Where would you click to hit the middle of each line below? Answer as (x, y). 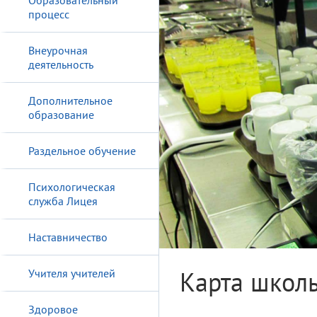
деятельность (61, 64)
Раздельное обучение (82, 151)
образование (61, 115)
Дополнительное (70, 100)
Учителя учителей (72, 273)
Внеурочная (58, 50)
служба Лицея (63, 201)
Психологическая (72, 187)
